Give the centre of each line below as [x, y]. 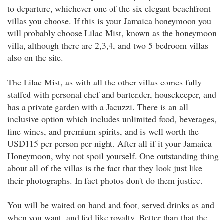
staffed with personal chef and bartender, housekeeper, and [112, 94]
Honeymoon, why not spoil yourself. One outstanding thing [113, 156]
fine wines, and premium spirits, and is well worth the [103, 131]
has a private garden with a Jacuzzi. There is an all [98, 107]
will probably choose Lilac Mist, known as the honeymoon [112, 33]
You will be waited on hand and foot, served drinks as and [111, 205]
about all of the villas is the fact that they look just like [105, 168]
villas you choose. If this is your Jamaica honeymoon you [109, 21]
